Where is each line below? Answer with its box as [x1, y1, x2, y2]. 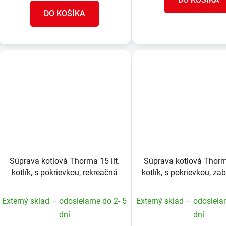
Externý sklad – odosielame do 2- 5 [2, 196, 127, 206]
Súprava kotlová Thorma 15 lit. [9, 156, 120, 166]
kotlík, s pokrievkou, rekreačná [11, 167, 118, 178]
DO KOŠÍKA [43, 9, 85, 18]
